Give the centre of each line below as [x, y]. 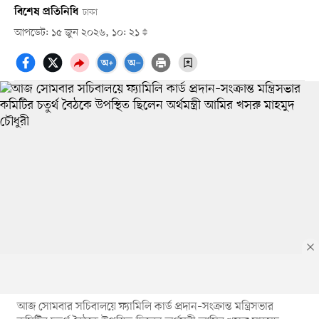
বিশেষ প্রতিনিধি [46, 12]
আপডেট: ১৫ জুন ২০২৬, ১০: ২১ [78, 33]
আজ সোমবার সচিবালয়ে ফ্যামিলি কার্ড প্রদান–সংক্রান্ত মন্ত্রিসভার [145, 307]
